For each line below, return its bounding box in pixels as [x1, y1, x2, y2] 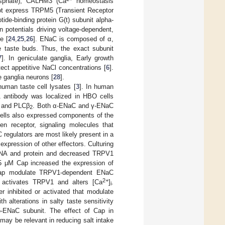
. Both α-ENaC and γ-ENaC [33, 101, 114, 109]
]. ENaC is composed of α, [33, 35, 114, 43]
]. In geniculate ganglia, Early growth [1, 54, 114, 62]
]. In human [79, 82, 114, 90]
